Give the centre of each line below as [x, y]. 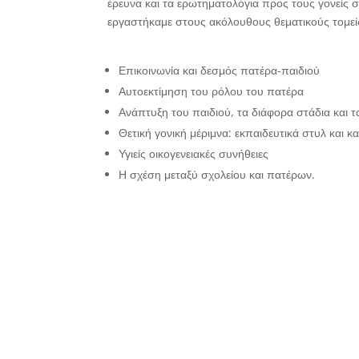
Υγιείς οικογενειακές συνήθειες [194, 154]
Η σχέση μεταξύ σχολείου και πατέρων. [217, 175]
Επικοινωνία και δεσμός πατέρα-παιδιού [220, 71]
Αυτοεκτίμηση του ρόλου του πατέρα [212, 91]
